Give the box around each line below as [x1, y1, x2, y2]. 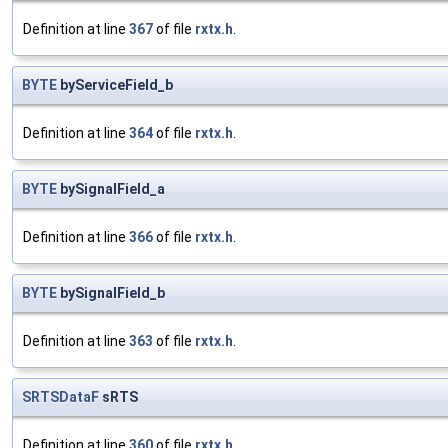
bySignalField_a [57, 181, 165, 198]
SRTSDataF [22, 389, 99, 406]
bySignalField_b [57, 285, 165, 302]
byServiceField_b [57, 77, 173, 94]
